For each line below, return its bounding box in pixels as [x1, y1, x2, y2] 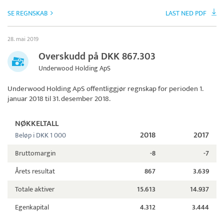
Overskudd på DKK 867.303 [38, 48, 155, 65]
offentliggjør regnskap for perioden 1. [85, 82, 203, 95]
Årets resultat [15, 165, 55, 177]
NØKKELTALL [15, 117, 58, 131]
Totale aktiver [15, 183, 54, 195]
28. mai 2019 [7, 34, 38, 44]
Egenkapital [15, 201, 49, 213]
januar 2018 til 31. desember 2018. [7, 92, 110, 105]
